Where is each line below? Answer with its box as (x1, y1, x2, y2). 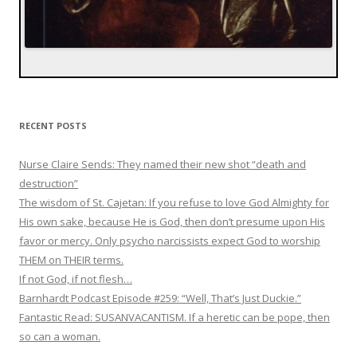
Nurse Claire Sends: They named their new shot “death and (19, 156, 306, 171)
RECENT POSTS (19, 119, 87, 131)
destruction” (19, 175, 78, 190)
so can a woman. (19, 328, 100, 343)
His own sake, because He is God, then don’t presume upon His (19, 214, 325, 229)
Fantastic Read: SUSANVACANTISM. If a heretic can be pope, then (19, 309, 330, 324)
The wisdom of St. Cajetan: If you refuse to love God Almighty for (19, 194, 329, 210)
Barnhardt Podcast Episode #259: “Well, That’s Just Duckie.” (19, 290, 301, 305)
